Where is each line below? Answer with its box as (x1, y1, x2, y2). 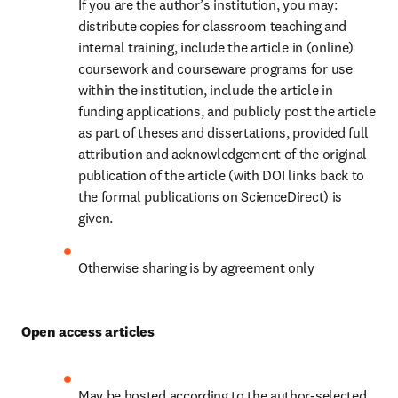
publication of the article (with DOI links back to (78, 166, 364, 184)
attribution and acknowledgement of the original (78, 145, 367, 163)
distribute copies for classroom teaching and (78, 17, 346, 35)
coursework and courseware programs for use (78, 60, 353, 77)
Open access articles (21, 322, 155, 340)
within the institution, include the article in (78, 81, 333, 99)
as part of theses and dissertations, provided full (78, 123, 369, 141)
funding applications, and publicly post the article (78, 102, 376, 120)
